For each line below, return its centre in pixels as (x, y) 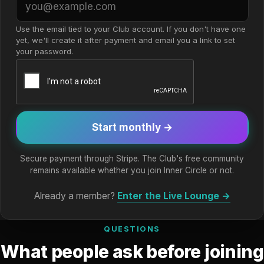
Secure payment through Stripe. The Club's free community (132, 158)
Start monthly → (132, 127)
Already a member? (75, 196)
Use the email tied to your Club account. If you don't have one (131, 29)
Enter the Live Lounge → (174, 196)
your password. (44, 51)
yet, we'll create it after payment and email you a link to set (125, 40)
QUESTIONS (132, 229)
